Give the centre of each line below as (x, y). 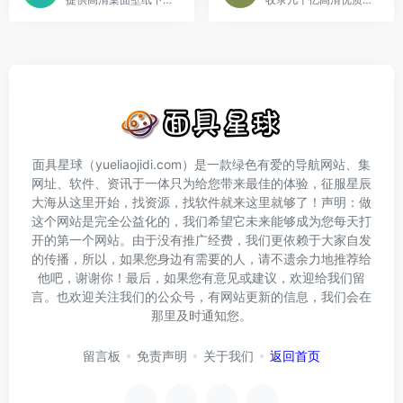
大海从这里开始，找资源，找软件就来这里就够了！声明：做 (201, 202)
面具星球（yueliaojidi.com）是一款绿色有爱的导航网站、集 (201, 164)
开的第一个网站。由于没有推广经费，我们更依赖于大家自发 (201, 240)
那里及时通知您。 (201, 315)
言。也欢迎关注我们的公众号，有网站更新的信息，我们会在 (201, 296)
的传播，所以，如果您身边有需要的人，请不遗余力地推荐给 (201, 259)
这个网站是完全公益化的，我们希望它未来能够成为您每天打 (201, 221)
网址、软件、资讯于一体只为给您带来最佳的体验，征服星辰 (201, 183)
